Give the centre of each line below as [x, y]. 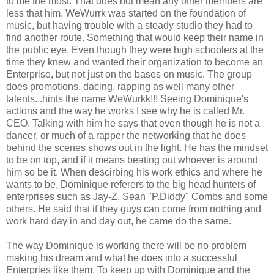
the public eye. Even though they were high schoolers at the [135, 50]
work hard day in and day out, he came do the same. [119, 221]
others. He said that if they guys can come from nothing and [134, 209]
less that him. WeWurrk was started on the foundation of [126, 13]
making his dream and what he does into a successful [122, 257]
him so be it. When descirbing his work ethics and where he [134, 172]
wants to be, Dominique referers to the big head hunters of [131, 184]
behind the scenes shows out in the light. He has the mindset [137, 147]
